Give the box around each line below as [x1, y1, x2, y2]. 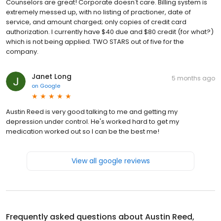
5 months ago [172, 74, 215, 83]
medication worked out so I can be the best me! [6, 127, 159, 137]
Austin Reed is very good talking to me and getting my [6, 107, 178, 117]
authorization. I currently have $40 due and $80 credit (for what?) [6, 27, 214, 37]
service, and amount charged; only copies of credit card [6, 17, 186, 27]
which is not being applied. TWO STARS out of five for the [6, 37, 184, 47]
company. [6, 47, 38, 57]
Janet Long [32, 72, 72, 82]
